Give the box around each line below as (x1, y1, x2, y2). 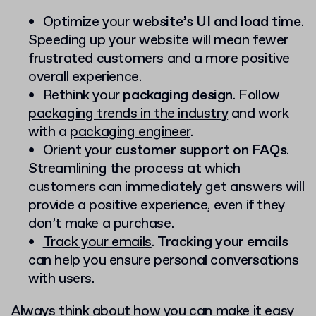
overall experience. (28, 67, 145, 87)
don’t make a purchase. (28, 214, 174, 233)
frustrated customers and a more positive (28, 49, 291, 68)
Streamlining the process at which (28, 159, 241, 178)
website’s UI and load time (133, 12, 301, 32)
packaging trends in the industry (28, 104, 229, 123)
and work (228, 104, 289, 123)
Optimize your (42, 12, 133, 32)
